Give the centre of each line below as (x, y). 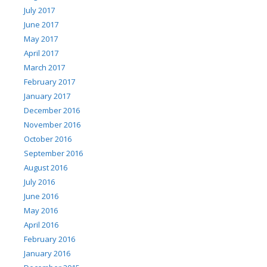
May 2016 (41, 211)
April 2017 (41, 53)
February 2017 (49, 82)
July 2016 (39, 182)
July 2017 (39, 10)
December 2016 (52, 111)
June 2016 (41, 196)
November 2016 (52, 125)
